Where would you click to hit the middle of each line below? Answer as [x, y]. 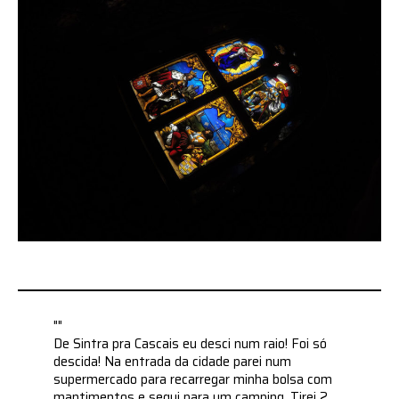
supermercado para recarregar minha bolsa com [193, 380]
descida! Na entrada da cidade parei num [173, 362]
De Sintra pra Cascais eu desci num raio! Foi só [191, 344]
